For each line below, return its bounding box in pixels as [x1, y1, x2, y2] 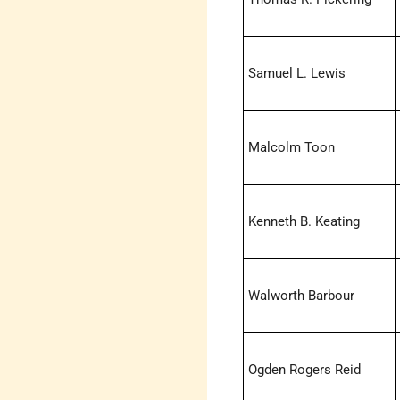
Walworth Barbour [248, 287, 355, 304]
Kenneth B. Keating [248, 213, 361, 230]
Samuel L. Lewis [248, 65, 346, 82]
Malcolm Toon [248, 139, 336, 156]
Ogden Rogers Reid [248, 362, 362, 379]
